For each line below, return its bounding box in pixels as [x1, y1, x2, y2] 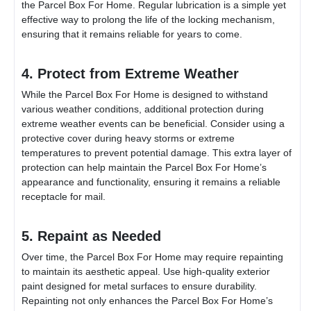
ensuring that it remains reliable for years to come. [22, 28, 242, 40]
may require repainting [181, 251, 283, 262]
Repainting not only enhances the [22, 294, 171, 306]
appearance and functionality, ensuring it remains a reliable [22, 176, 280, 187]
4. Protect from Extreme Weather [22, 65, 239, 81]
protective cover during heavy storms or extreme [22, 132, 235, 144]
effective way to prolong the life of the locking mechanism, [22, 13, 275, 25]
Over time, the [22, 251, 87, 262]
